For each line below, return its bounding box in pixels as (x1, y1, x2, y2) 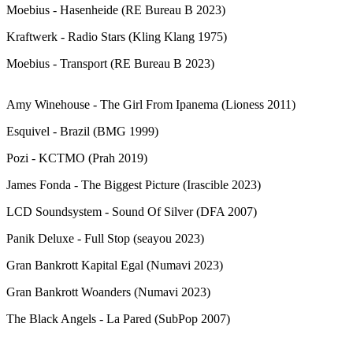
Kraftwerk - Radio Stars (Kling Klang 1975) (6, 29, 227, 43)
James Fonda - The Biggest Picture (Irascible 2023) (6, 177, 261, 191)
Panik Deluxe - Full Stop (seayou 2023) (6, 231, 204, 245)
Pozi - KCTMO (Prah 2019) (6, 150, 147, 165)
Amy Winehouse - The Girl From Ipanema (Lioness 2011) (6, 97, 295, 111)
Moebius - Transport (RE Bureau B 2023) (6, 56, 214, 70)
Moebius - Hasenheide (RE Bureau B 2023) (6, 2, 225, 17)
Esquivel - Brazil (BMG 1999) (6, 124, 158, 138)
